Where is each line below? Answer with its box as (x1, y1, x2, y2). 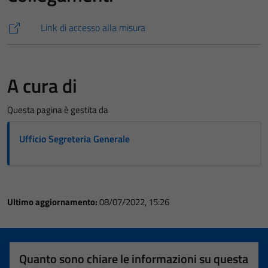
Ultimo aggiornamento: (7, 195, 99, 209)
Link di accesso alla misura (41, 20, 145, 35)
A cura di (7, 71, 77, 100)
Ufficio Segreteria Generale (19, 132, 130, 146)
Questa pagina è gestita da (7, 103, 108, 117)
